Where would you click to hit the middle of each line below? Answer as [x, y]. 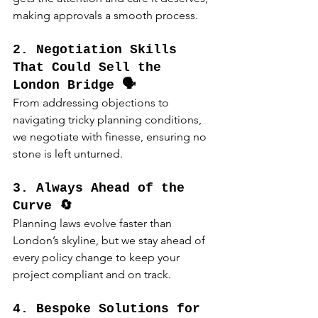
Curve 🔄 [43, 206]
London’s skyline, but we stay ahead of [110, 241]
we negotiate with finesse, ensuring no [111, 137]
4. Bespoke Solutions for [110, 309]
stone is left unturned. [68, 154]
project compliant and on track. [92, 275]
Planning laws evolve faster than [94, 224]
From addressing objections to [92, 103]
